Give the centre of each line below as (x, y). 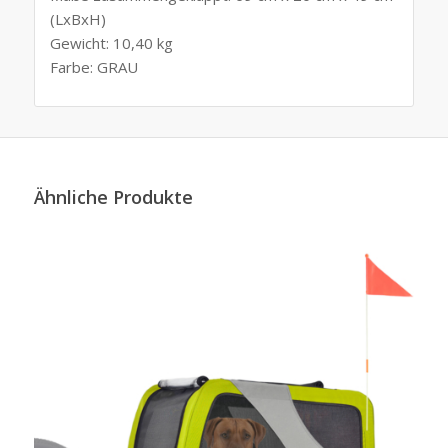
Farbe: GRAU (93, 66)
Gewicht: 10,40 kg (111, 42)
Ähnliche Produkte (113, 197)
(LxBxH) (77, 18)
